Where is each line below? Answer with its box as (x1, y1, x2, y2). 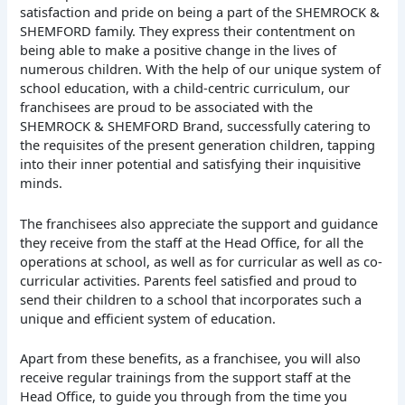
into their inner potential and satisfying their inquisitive (20, 155, 362, 174)
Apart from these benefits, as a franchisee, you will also (20, 348, 362, 367)
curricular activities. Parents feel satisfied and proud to (20, 270, 358, 289)
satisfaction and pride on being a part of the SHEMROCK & (20, 3, 381, 22)
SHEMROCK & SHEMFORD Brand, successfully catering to (20, 117, 372, 136)
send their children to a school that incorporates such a (20, 289, 363, 308)
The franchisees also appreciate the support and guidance (20, 213, 379, 232)
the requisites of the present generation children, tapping (20, 136, 376, 155)
